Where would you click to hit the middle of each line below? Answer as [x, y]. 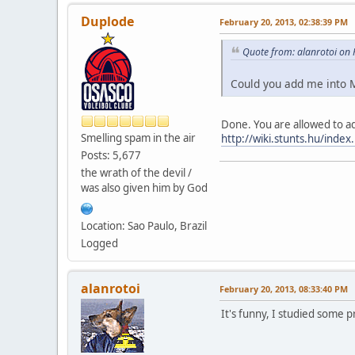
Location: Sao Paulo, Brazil [144, 225]
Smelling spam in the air [138, 137]
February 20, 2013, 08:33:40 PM [284, 288]
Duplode [107, 21]
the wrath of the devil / [136, 172]
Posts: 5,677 [111, 155]
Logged [99, 243]
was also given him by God [144, 187]
